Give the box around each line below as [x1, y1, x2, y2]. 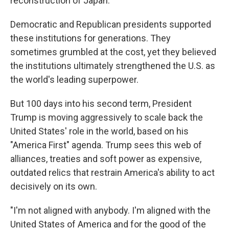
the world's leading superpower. [10, 74, 139, 85]
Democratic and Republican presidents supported [10, 19, 211, 30]
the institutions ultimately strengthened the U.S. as [10, 60, 215, 71]
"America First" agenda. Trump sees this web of [10, 140, 202, 150]
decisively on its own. [10, 181, 97, 192]
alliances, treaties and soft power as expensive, [10, 153, 201, 164]
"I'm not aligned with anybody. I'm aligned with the [10, 205, 211, 216]
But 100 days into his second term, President [10, 98, 192, 109]
